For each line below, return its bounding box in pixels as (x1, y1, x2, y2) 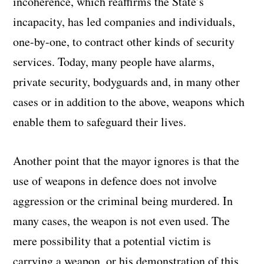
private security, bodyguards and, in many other (13, 73, 240, 90)
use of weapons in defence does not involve (13, 172, 217, 189)
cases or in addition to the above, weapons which (13, 93, 245, 110)
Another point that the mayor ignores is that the (13, 152, 240, 169)
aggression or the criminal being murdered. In (13, 192, 233, 209)
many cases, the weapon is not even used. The (13, 212, 230, 229)
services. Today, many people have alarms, (13, 53, 215, 70)
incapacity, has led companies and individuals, (13, 13, 236, 29)
